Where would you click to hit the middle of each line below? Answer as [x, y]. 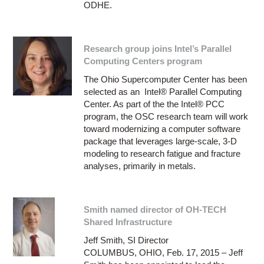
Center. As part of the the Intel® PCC [154, 104]
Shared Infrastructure [128, 222]
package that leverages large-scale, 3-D [161, 141]
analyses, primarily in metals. [141, 166]
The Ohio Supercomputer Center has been [166, 79]
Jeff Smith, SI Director [126, 240]
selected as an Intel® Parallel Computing [163, 91]
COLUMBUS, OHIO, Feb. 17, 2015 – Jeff [164, 252]
